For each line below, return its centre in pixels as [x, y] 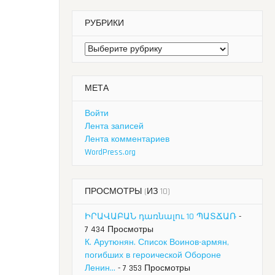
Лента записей [114, 127]
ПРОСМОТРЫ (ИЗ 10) [127, 192]
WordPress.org [110, 153]
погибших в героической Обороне [153, 256]
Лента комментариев [127, 140]
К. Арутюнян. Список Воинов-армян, [157, 243]
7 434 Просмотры [119, 230]
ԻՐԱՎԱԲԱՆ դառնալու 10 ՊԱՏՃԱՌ [161, 217]
